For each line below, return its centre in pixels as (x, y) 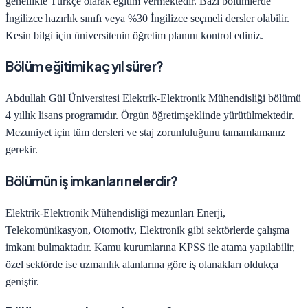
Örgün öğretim (152, 115)
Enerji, (211, 212)
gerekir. (22, 150)
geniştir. (22, 281)
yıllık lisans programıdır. (65, 115)
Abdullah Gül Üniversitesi (63, 98)
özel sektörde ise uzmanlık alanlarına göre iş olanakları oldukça (142, 264)
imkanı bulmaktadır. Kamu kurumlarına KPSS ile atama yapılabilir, (150, 247)
